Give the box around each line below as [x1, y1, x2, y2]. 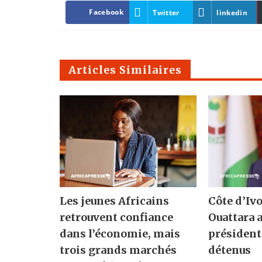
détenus [208, 243, 251, 257]
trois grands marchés [60, 243, 177, 257]
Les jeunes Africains [60, 194, 169, 208]
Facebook [89, 7, 123, 18]
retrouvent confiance [60, 210, 173, 224]
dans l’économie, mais [60, 226, 180, 240]
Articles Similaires [68, 63, 182, 77]
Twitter [153, 8, 180, 18]
